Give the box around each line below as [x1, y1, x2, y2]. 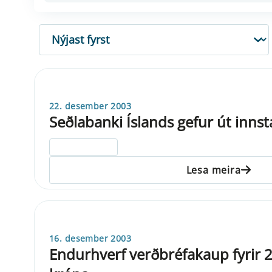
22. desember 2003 [49, 100, 132, 112]
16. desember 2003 [49, 232, 132, 244]
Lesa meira [186, 163, 241, 177]
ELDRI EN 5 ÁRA [55, 141, 113, 152]
